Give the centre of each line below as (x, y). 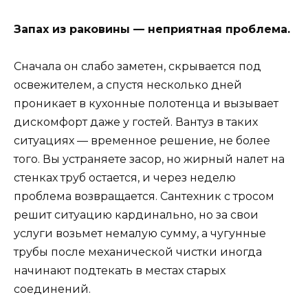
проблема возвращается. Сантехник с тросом (144, 197)
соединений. (52, 289)
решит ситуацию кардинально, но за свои (136, 215)
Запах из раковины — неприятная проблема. (152, 29)
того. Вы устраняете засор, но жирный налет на (149, 159)
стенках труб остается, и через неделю (125, 178)
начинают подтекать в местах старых (120, 271)
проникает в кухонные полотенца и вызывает (146, 104)
